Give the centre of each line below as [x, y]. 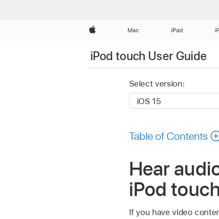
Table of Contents [168, 136]
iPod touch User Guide [149, 56]
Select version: [157, 84]
